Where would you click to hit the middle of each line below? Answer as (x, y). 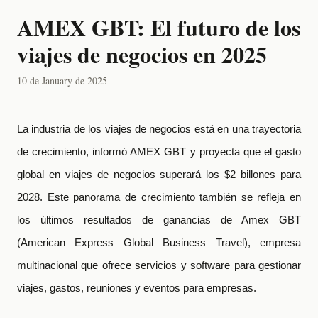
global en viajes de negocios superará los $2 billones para (159, 175)
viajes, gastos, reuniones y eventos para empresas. (139, 288)
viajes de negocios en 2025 (142, 54)
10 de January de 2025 (62, 81)
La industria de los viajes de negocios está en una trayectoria (159, 129)
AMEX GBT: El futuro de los (159, 27)
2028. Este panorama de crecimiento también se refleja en (159, 197)
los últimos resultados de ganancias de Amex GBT (159, 220)
